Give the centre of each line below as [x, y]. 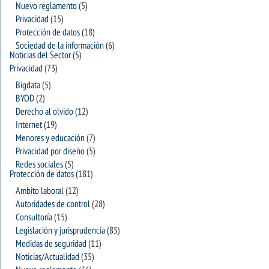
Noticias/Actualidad [47, 257]
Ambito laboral [40, 191]
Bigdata [28, 85]
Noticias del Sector [40, 55]
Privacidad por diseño [50, 151]
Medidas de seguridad [51, 244]
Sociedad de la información [60, 46]
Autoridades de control [53, 204]
